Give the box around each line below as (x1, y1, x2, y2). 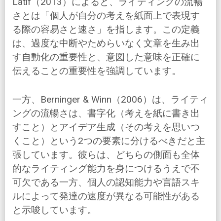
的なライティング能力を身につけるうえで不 (12, 163, 200, 175)
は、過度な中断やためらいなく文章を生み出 (12, 37, 200, 49)
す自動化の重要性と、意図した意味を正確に (12, 51, 200, 63)
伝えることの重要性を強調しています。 (12, 65, 181, 77)
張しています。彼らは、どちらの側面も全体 (12, 149, 200, 161)
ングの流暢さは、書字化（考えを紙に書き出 (12, 108, 200, 119)
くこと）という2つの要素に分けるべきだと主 (12, 135, 205, 147)
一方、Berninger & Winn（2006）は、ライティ (12, 94, 208, 106)
